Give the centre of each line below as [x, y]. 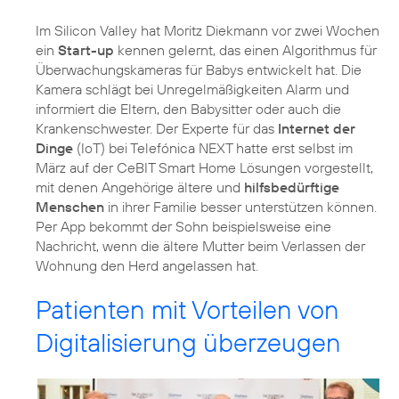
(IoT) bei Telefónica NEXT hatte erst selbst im [213, 147]
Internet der [317, 128]
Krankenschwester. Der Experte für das [157, 128]
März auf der [76, 167]
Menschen [70, 206]
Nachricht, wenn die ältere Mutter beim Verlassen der [200, 245]
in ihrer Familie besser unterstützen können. [240, 206]
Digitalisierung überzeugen [188, 342]
